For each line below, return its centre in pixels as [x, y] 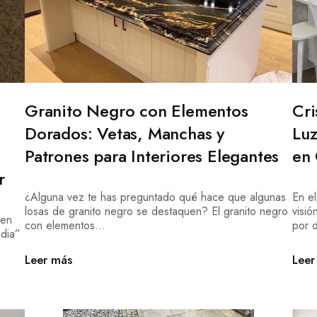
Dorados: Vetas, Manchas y [124, 134]
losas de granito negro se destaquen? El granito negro [156, 212]
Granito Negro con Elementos [136, 111]
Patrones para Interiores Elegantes [152, 156]
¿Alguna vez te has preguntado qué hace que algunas [155, 197]
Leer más [48, 260]
